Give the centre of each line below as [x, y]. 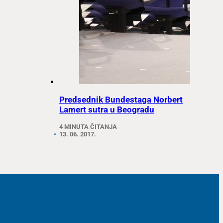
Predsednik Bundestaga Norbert [121, 99]
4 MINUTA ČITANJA [88, 127]
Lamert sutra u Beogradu [107, 109]
